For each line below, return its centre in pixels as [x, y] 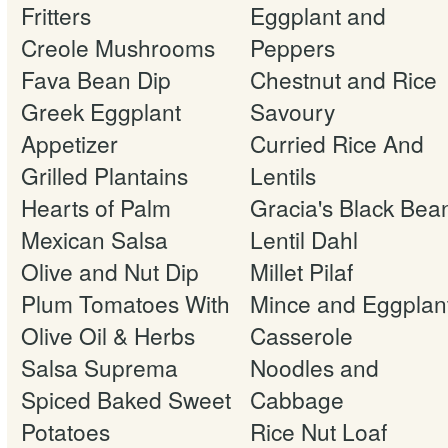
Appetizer [69, 142]
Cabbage [297, 398]
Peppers [292, 46]
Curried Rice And [337, 142]
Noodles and [314, 366]
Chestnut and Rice [343, 78]
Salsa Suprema [99, 366]
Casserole [301, 334]
